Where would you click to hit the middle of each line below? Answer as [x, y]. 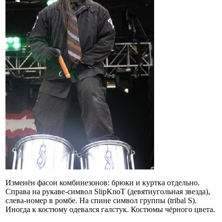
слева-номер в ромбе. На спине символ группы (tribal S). [101, 200]
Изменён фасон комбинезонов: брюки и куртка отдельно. [103, 182]
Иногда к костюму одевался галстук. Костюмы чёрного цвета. [110, 209]
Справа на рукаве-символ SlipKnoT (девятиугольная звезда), [108, 191]
